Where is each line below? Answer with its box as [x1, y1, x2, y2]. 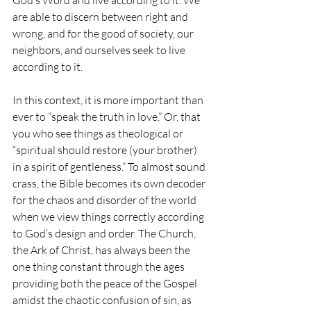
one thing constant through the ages [12, 260, 187, 274]
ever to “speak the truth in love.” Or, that [12, 110, 203, 124]
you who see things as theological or [12, 126, 185, 141]
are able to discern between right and [12, 10, 190, 24]
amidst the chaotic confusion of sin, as [12, 293, 194, 308]
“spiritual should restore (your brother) [12, 143, 199, 158]
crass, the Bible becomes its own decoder [12, 176, 208, 191]
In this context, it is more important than [12, 93, 205, 108]
